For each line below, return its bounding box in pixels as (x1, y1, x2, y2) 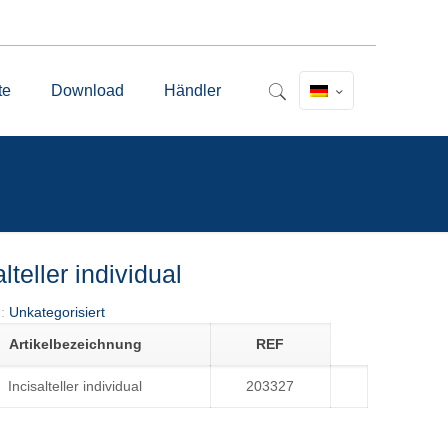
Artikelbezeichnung (8, 336, 142, 352)
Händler (163, 82, 221, 99)
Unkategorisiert (8, 304, 105, 320)
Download (50, 82, 124, 99)
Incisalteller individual (8, 378, 143, 394)
